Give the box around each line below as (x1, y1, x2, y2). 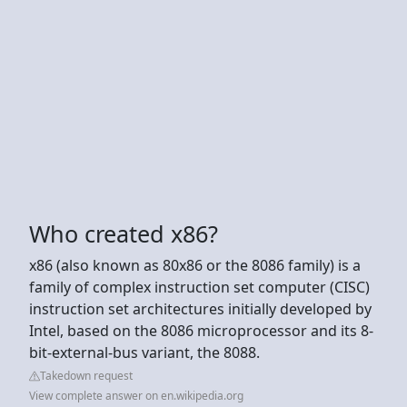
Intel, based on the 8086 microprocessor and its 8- (29, 320, 373, 341)
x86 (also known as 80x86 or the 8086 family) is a (29, 254, 361, 275)
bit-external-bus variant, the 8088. (29, 342, 260, 362)
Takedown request (40, 367, 133, 383)
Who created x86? (29, 217, 218, 249)
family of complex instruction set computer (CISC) (29, 276, 370, 297)
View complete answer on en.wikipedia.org (29, 387, 243, 403)
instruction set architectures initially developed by (29, 298, 372, 319)
